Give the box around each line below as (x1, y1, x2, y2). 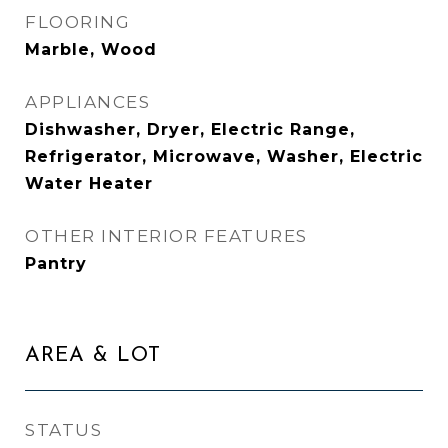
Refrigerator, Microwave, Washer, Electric (25, 147, 423, 166)
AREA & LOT (25, 345, 161, 366)
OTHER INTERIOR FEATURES (25, 226, 308, 246)
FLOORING (25, 12, 130, 32)
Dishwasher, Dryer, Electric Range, (25, 120, 355, 139)
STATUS (25, 420, 102, 440)
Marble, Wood (25, 40, 157, 59)
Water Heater (25, 174, 153, 193)
